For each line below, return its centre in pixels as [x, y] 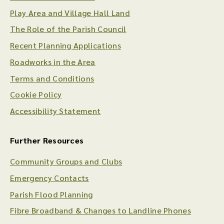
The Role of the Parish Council [68, 29]
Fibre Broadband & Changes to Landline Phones [101, 210]
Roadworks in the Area [53, 61]
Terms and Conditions [52, 78]
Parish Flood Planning [51, 194]
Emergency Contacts [49, 177]
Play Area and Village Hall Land [70, 12]
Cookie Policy [36, 94]
